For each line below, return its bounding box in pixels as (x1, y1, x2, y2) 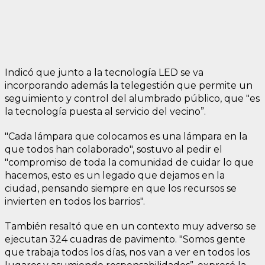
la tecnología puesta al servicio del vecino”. (5, 105, 206, 117)
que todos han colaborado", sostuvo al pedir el (5, 143, 222, 155)
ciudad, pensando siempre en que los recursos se (5, 182, 237, 194)
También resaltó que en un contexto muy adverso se (5, 220, 256, 232)
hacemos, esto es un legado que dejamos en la (5, 169, 225, 181)
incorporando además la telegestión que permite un (5, 79, 253, 91)
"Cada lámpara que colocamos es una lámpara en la (5, 130, 247, 142)
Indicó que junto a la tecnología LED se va (5, 66, 203, 78)
